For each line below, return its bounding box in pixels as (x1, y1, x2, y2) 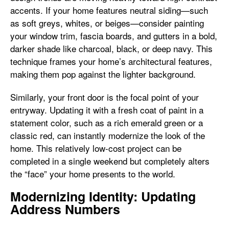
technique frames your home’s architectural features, (10, 55, 212, 67)
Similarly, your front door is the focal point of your (10, 90, 199, 103)
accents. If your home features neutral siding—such (10, 4, 208, 16)
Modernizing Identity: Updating (10, 187, 196, 205)
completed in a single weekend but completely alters (10, 154, 210, 167)
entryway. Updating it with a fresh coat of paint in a (10, 103, 203, 116)
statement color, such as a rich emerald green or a (10, 116, 203, 129)
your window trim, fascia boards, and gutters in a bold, (10, 29, 217, 42)
